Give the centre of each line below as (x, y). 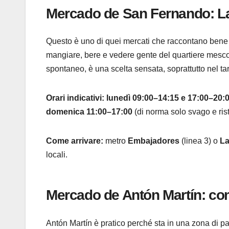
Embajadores (154, 141)
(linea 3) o (200, 141)
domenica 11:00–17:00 (89, 112)
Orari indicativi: (75, 98)
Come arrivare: (75, 141)
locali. (57, 155)
